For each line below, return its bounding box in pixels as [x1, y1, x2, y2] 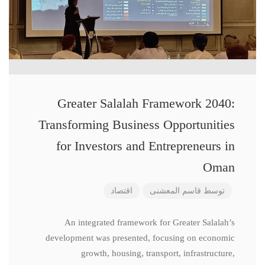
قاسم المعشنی [150, 186, 201, 195]
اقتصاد [111, 186, 132, 195]
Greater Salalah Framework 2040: [57, 96, 235, 111]
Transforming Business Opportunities [38, 117, 235, 132]
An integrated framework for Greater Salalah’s [64, 218, 235, 227]
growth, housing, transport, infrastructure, [81, 248, 235, 258]
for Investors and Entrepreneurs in [56, 138, 235, 153]
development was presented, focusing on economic [46, 233, 235, 243]
